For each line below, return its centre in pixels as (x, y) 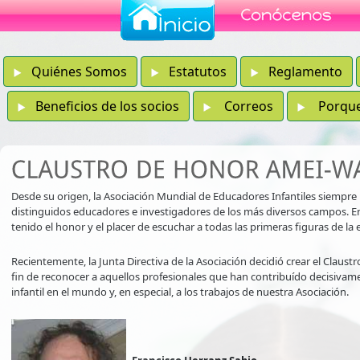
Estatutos (193, 72)
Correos (242, 106)
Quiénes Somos (74, 72)
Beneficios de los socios (102, 106)
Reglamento (301, 72)
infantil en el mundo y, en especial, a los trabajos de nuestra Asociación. (180, 292)
